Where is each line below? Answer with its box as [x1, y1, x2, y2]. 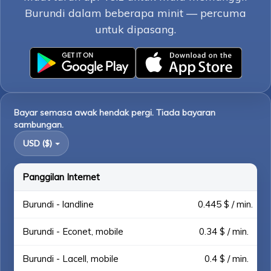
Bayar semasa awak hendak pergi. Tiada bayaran [14, 107, 215, 118]
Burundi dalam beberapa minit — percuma [25, 6, 246, 20]
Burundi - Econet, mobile [22, 226, 123, 237]
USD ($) [23, 138, 53, 148]
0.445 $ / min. [198, 198, 253, 210]
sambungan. [14, 119, 64, 130]
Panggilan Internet [22, 171, 100, 183]
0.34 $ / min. [199, 226, 249, 237]
